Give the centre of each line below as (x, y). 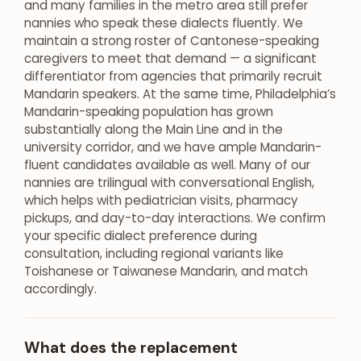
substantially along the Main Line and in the (154, 129)
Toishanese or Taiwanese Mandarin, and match (166, 271)
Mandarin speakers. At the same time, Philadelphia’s (180, 93)
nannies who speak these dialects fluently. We (164, 23)
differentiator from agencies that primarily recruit (173, 76)
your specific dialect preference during (141, 235)
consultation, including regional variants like (154, 253)
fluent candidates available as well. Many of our (167, 164)
